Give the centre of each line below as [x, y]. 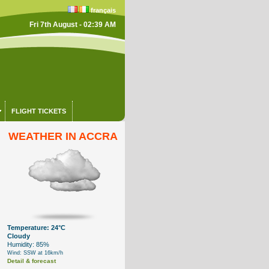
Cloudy [19, 236]
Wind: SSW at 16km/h [35, 253]
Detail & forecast [32, 261]
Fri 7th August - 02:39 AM [72, 25]
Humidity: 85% [29, 244]
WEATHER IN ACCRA [63, 136]
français [103, 10]
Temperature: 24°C [37, 228]
